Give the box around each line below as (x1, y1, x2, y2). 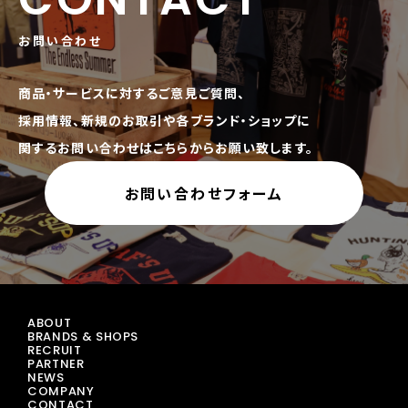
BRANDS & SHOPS (27, 328, 139, 345)
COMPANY (27, 382, 95, 400)
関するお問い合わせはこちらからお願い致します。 (18, 138, 313, 157)
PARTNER (27, 355, 85, 372)
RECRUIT (27, 342, 82, 359)
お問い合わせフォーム (124, 181, 284, 204)
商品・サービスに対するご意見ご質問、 (18, 84, 246, 102)
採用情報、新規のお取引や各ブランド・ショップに (18, 111, 311, 129)
